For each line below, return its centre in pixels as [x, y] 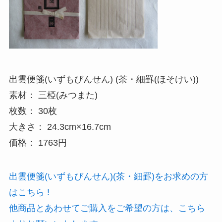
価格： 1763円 [38, 143]
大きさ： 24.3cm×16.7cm [60, 127]
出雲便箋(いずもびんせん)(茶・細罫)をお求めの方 [108, 177]
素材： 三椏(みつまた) [53, 95]
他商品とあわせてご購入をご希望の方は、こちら [107, 208]
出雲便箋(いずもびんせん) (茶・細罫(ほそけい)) [104, 80]
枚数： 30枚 [33, 111]
